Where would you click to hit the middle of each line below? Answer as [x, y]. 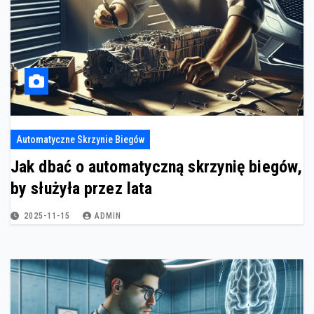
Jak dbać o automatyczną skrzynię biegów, [156, 167]
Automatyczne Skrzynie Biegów [80, 140]
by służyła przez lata [82, 189]
